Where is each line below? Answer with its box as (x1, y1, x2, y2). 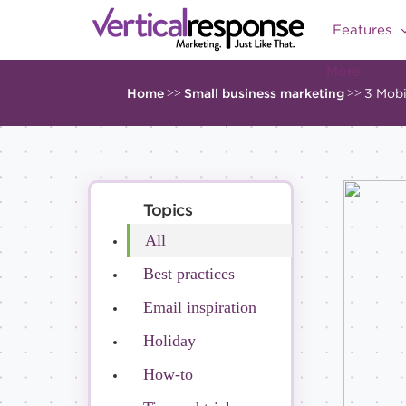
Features (333, 22, 396, 38)
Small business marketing (184, 85, 344, 101)
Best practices (142, 264, 235, 283)
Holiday (142, 331, 196, 350)
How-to (142, 364, 193, 383)
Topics (142, 199, 193, 219)
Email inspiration (142, 297, 256, 316)
